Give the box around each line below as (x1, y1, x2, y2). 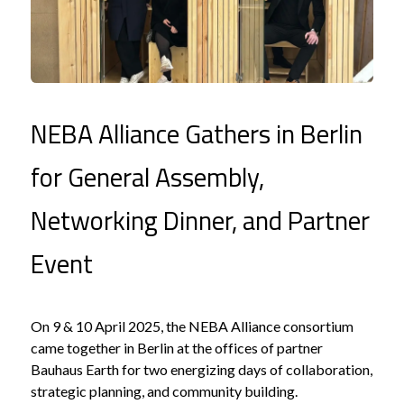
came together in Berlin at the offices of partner (31, 338, 323, 356)
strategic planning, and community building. (31, 381, 298, 399)
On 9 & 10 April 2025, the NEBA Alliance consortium (31, 317, 353, 335)
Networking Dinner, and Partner (31, 199, 370, 240)
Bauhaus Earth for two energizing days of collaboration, (31, 360, 372, 378)
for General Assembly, (31, 156, 264, 197)
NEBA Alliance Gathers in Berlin (31, 113, 363, 153)
